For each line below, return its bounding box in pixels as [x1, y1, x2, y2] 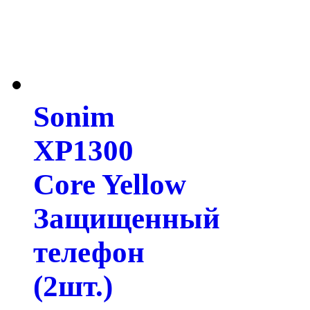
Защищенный [33, 202, 220, 235]
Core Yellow [33, 168, 186, 201]
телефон [33, 236, 145, 269]
